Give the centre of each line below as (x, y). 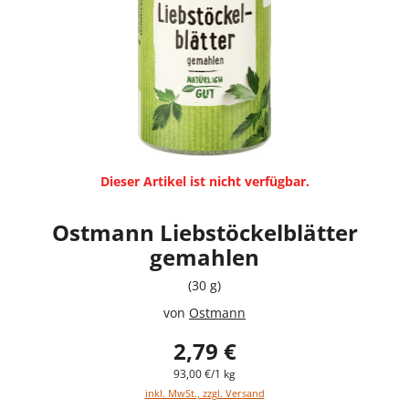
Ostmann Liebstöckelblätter (204, 232)
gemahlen (204, 257)
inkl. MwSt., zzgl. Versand (204, 393)
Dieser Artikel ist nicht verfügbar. (204, 181)
